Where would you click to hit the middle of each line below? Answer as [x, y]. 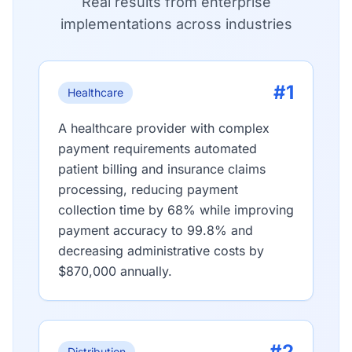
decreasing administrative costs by [161, 251]
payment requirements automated [158, 148]
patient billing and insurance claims [162, 169]
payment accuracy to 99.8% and [156, 230]
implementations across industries [176, 24]
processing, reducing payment [148, 189]
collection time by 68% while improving [176, 210]
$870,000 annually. [115, 271]
